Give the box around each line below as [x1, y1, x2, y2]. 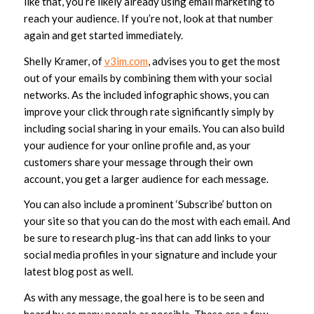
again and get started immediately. [23, 28, 183, 41]
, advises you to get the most [147, 54, 280, 67]
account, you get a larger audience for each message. [23, 172, 268, 185]
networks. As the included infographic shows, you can [23, 88, 269, 101]
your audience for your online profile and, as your [23, 138, 251, 151]
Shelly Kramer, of [23, 54, 104, 67]
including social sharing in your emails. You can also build [23, 121, 285, 135]
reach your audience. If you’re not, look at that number [23, 11, 273, 25]
